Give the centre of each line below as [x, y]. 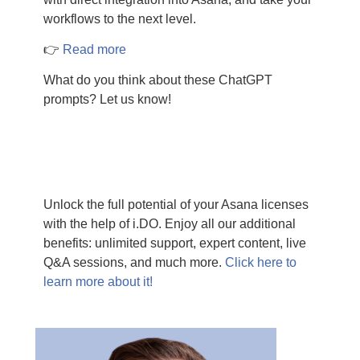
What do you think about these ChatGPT [157, 80]
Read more [94, 49]
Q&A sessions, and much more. [134, 263]
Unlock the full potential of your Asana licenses [176, 205]
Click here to [260, 263]
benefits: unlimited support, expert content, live [174, 243]
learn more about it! [98, 282]
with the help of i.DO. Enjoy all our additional [169, 224]
